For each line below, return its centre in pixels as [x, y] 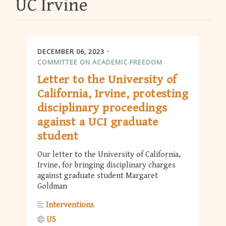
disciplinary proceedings [102, 108]
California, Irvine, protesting [113, 94]
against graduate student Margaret [98, 176]
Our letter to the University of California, [109, 155]
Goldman [52, 187]
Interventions [70, 205]
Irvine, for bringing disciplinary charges [106, 165]
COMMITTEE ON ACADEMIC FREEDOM [100, 62]
